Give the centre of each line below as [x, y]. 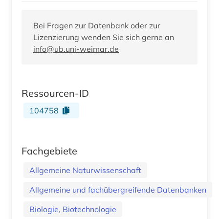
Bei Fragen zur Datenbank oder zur [97, 25]
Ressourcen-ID [55, 93]
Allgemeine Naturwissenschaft [85, 170]
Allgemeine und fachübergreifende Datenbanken [118, 189]
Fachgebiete [49, 151]
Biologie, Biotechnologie [73, 209]
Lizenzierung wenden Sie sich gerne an [104, 37]
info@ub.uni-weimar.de [76, 49]
